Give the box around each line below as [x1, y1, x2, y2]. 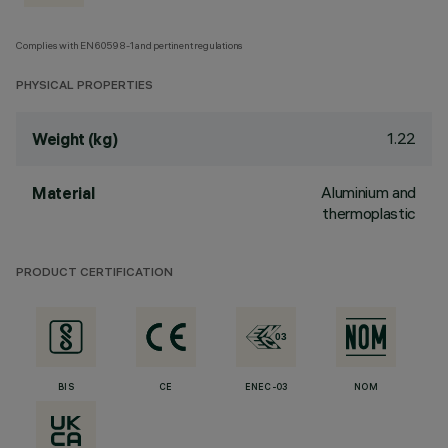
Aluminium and [321, 182, 416, 202]
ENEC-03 [244, 383, 288, 393]
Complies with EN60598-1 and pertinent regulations [16, 39, 244, 52]
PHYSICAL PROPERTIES [16, 80, 153, 93]
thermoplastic [322, 203, 416, 223]
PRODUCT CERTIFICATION [16, 267, 173, 280]
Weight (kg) [32, 129, 118, 149]
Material [32, 183, 95, 203]
